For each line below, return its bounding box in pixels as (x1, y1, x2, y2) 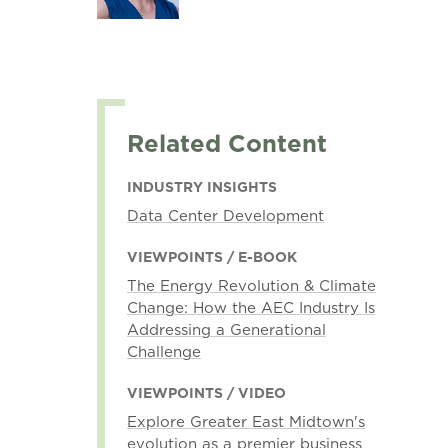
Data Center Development (126, 205, 324, 226)
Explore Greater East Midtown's (126, 411, 365, 432)
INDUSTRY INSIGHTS (126, 177, 277, 197)
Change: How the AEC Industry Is (126, 297, 375, 318)
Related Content (126, 126, 327, 160)
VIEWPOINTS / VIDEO (126, 383, 286, 403)
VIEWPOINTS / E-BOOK (126, 247, 297, 267)
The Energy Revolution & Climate (126, 275, 376, 296)
